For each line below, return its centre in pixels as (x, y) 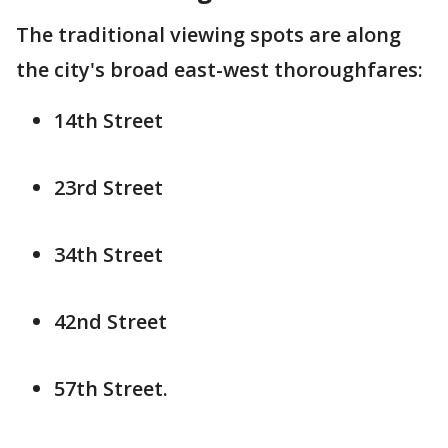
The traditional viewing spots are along (208, 34)
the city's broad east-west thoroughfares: (219, 69)
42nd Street (110, 321)
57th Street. (111, 388)
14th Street (108, 120)
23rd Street (108, 187)
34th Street (108, 254)
